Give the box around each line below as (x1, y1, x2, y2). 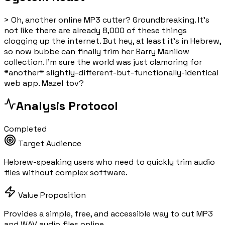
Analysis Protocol (16, 98, 118, 114)
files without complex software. (4, 167, 128, 178)
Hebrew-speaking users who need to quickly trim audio (4, 157, 215, 168)
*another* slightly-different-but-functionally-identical (4, 67, 218, 78)
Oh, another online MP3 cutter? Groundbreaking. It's (11, 14, 209, 25)
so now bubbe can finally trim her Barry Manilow (4, 46, 189, 57)
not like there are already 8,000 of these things (4, 25, 187, 36)
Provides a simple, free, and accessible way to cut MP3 (4, 208, 213, 219)
